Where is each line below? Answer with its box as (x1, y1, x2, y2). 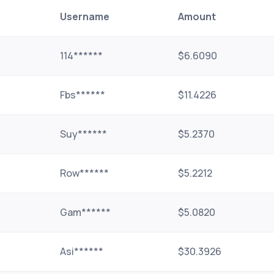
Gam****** (60, 206, 111, 219)
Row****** (60, 166, 109, 180)
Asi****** (60, 245, 103, 258)
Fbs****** (60, 88, 105, 102)
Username (60, 10, 109, 23)
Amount (178, 10, 216, 23)
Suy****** (60, 127, 107, 141)
